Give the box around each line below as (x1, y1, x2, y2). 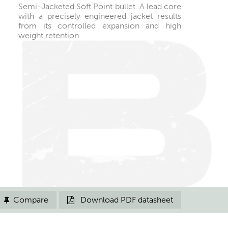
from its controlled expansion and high (18, 21, 181, 31)
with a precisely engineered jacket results (18, 11, 181, 21)
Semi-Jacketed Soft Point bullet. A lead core (18, 2, 181, 12)
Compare (13, 195, 48, 205)
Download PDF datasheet (78, 195, 173, 205)
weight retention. (18, 31, 81, 41)
